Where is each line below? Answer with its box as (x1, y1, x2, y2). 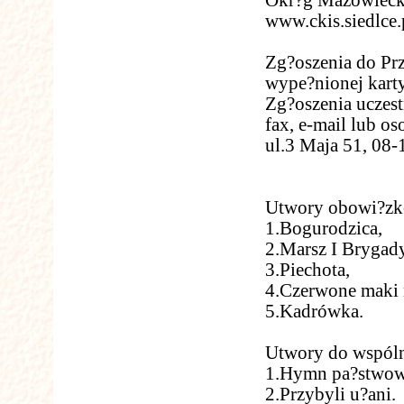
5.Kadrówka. (264, 301, 363, 321)
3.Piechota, (264, 260, 350, 280)
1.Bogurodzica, (264, 218, 382, 238)
